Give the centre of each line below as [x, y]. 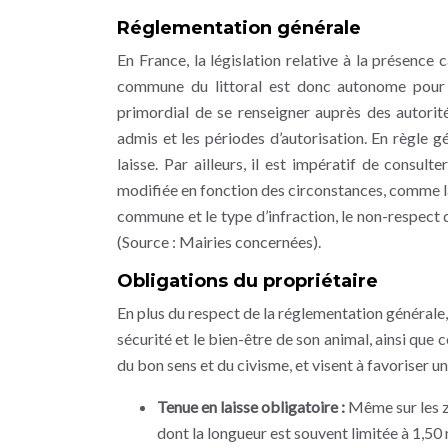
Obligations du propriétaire [247, 281]
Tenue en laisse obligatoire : [252, 406]
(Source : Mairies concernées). [219, 241]
